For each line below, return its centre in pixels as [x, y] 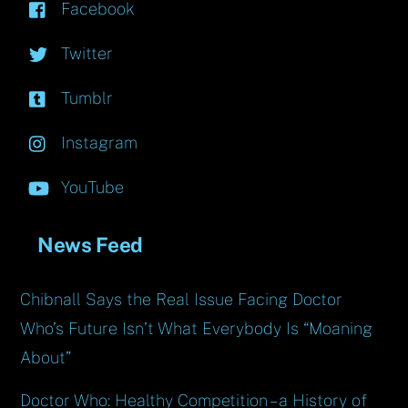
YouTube [91, 188]
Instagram [97, 143]
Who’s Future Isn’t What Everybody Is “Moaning [197, 329]
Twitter [85, 54]
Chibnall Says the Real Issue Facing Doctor [182, 300]
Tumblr [85, 98]
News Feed [90, 245]
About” [46, 358]
